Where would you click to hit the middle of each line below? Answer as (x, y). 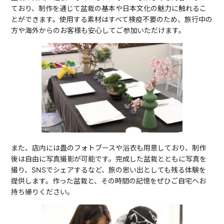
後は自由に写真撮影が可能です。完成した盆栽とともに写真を (109, 159)
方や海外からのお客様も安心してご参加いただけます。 (98, 30)
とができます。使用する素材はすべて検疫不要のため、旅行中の (112, 19)
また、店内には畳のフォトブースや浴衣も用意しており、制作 (109, 148)
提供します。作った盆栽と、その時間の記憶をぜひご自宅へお (109, 181)
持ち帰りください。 (43, 192)
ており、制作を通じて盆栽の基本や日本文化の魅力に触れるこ (109, 8)
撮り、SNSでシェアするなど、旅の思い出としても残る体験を (109, 170)
